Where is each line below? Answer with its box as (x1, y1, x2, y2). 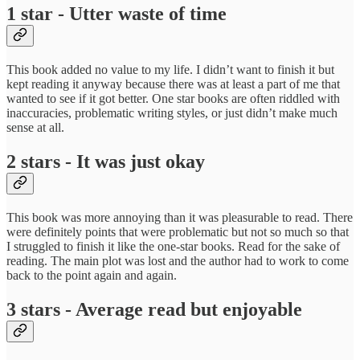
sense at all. (6, 120, 64, 134)
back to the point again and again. (6, 268, 177, 282)
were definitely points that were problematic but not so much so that (6, 224, 349, 239)
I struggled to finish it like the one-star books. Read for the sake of (6, 239, 340, 253)
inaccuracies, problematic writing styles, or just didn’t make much (6, 105, 337, 120)
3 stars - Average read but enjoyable (6, 298, 302, 320)
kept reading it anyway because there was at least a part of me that (6, 76, 340, 91)
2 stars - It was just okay (6, 150, 205, 172)
